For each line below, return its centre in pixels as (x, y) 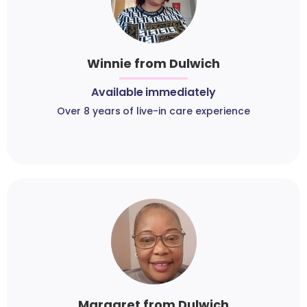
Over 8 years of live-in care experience (153, 111)
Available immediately (153, 93)
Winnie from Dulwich (153, 64)
